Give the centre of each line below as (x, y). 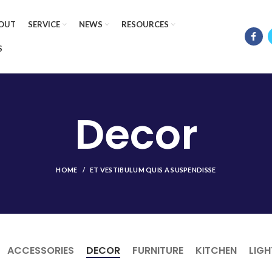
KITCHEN (216, 250)
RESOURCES (145, 24)
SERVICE (44, 24)
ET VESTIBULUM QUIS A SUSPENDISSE (153, 170)
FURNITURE (158, 250)
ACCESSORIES (40, 250)
